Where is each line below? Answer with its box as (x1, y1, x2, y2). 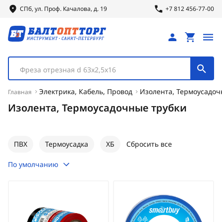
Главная (8, 88, 32, 96)
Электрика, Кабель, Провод (39, 87, 132, 96)
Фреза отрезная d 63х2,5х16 (20, 65, 116, 74)
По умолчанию (8, 160, 58, 169)
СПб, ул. (20, 4, 44, 13)
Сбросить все (126, 139, 172, 149)
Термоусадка (45, 139, 88, 149)
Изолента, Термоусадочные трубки (8, 101, 187, 114)
